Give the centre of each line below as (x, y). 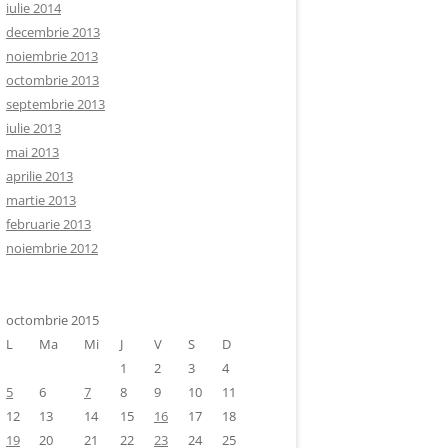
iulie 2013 (33, 128)
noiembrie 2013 (52, 56)
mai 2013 (32, 152)
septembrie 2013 (55, 104)
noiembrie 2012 (52, 248)
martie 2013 (41, 200)
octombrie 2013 (52, 80)
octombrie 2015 (52, 320)
